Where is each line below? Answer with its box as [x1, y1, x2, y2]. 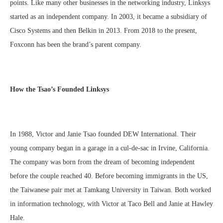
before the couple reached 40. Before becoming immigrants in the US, [10, 172, 208, 180]
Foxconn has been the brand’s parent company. [10, 41, 141, 49]
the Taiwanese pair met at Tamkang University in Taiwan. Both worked [10, 186, 211, 194]
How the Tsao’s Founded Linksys [10, 86, 109, 94]
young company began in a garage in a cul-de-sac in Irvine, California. [10, 144, 210, 152]
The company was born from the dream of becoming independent [10, 158, 195, 166]
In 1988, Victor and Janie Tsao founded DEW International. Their [10, 130, 196, 138]
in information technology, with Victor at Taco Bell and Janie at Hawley [10, 200, 213, 208]
